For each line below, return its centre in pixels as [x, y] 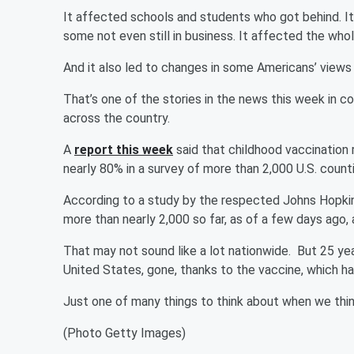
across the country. [117, 118]
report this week [124, 150]
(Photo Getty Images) [124, 333]
